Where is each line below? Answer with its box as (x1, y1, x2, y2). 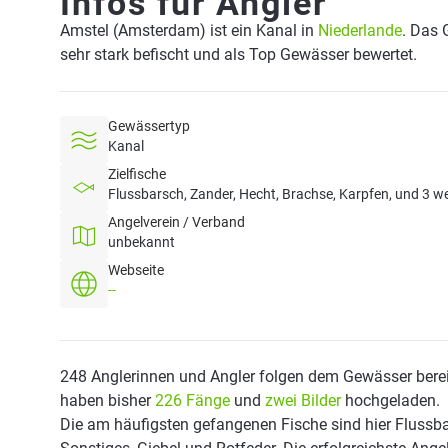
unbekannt (108, 234, 175, 250)
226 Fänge (155, 391, 230, 410)
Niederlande (318, 21, 402, 40)
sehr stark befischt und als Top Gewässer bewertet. (60, 45, 417, 64)
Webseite (108, 262, 164, 278)
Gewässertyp (108, 118, 190, 134)
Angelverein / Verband (108, 214, 245, 230)
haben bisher (60, 391, 155, 410)
